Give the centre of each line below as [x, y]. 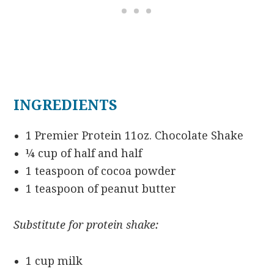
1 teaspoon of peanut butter [101, 189]
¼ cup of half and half [84, 154]
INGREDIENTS [66, 106]
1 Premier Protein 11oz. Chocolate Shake [135, 136]
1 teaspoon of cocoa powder [101, 171]
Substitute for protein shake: [86, 225]
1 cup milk [54, 261]
